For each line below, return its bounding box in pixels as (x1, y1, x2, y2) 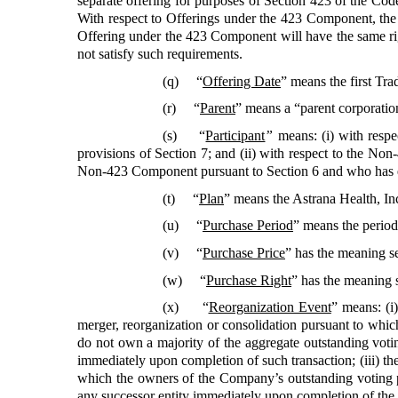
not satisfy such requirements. (77, 46, 243, 62)
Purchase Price (203, 245, 285, 261)
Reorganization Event (208, 299, 331, 315)
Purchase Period (203, 218, 293, 234)
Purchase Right (206, 272, 291, 288)
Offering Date (203, 73, 281, 89)
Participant (205, 128, 266, 144)
